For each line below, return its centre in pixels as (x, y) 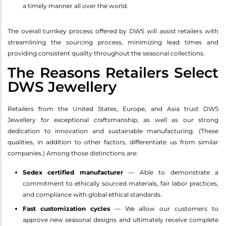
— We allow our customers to (164, 208)
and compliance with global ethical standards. (92, 194)
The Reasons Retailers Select (113, 72)
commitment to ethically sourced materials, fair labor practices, (121, 183)
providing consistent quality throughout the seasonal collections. (106, 53)
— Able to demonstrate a (171, 172)
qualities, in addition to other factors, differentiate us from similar (113, 142)
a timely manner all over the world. (75, 6)
